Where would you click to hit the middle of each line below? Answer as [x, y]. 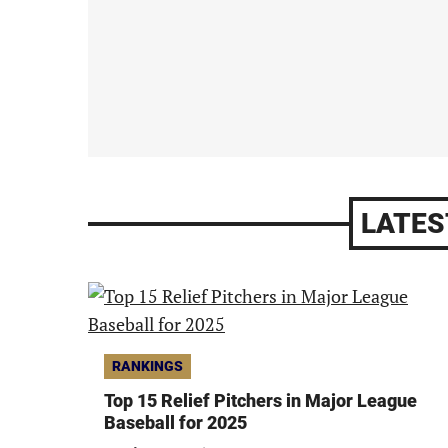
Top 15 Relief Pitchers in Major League [260, 400]
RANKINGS [147, 366]
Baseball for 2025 [175, 422]
